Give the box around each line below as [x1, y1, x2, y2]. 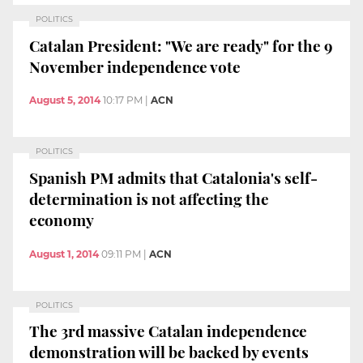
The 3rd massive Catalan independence [29, 320, 307, 342]
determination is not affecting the [29, 187, 269, 209]
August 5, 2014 [29, 94, 100, 107]
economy [29, 208, 94, 230]
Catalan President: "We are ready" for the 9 [29, 34, 333, 56]
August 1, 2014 [29, 247, 99, 260]
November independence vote [29, 55, 241, 77]
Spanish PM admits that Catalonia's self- [29, 166, 318, 188]
